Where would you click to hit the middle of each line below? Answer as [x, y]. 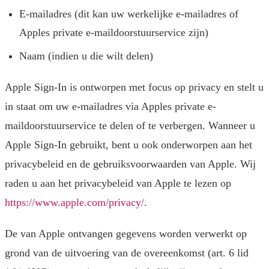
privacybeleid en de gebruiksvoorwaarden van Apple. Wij [130, 164]
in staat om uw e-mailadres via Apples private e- [110, 107]
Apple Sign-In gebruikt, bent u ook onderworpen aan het [128, 145]
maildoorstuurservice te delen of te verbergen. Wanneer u [130, 126]
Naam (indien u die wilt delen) [86, 56]
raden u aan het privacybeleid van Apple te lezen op [118, 183]
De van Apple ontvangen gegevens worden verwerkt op [126, 234]
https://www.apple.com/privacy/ [74, 203]
